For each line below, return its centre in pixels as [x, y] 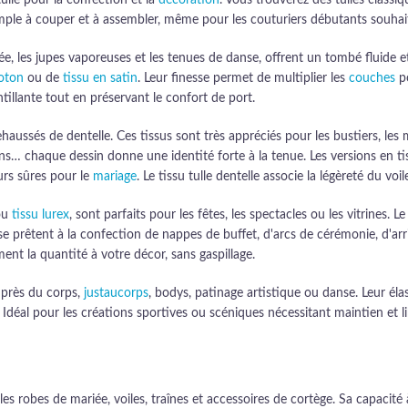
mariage [115, 177]
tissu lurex [41, 215]
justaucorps [116, 293]
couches [372, 78]
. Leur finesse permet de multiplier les [243, 78]
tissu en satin [100, 78]
